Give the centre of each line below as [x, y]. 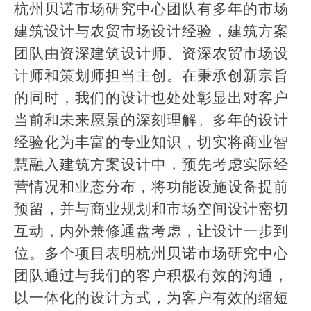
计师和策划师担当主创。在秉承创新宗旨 [151, 76]
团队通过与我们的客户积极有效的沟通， [151, 276]
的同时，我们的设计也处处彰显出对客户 [151, 98]
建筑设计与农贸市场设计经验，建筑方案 [151, 31]
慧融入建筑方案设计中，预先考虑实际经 [151, 165]
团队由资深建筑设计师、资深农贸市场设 [151, 53]
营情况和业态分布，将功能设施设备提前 [151, 187]
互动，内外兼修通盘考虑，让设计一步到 [151, 231]
